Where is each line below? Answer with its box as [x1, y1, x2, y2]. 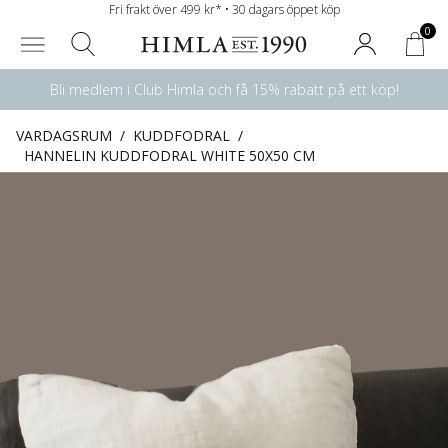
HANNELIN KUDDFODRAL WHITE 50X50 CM [24, 146, 315, 165]
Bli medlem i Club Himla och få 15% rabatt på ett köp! [49, 80, 399, 99]
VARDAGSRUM [16, 126, 112, 145]
